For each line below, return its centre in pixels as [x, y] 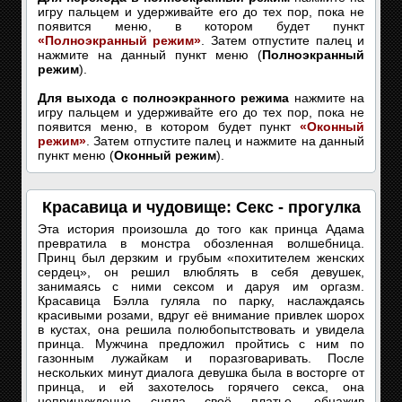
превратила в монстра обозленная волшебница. [201, 243]
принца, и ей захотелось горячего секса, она [201, 387]
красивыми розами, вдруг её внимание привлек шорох [201, 315]
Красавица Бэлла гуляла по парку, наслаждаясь [201, 301]
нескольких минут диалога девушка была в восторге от [201, 372]
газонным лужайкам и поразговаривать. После [201, 358]
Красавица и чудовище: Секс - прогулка [201, 207]
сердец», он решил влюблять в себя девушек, [201, 272]
